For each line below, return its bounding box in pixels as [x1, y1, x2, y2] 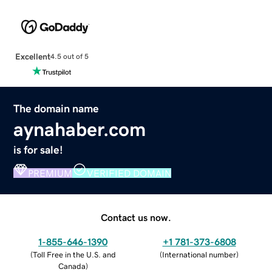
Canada [58, 262, 86, 270]
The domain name [13, 103, 100, 114]
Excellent [15, 52, 50, 61]
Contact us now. [101, 212, 171, 222]
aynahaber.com [13, 119, 146, 139]
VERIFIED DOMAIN [87, 168, 172, 178]
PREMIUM [28, 168, 73, 178]
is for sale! [13, 144, 64, 155]
